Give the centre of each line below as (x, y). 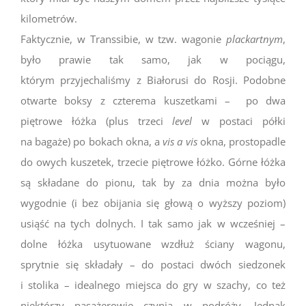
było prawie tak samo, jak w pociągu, (153, 59)
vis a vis (180, 141)
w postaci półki (239, 121)
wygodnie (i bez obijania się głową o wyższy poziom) (153, 203)
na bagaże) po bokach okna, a (92, 141)
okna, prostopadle (241, 141)
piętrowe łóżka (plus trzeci (97, 121)
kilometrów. (49, 18)
